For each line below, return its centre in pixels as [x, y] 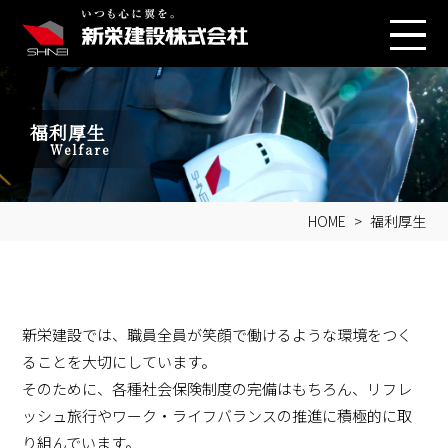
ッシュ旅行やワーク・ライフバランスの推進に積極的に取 [217, 415]
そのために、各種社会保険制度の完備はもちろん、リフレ [217, 388]
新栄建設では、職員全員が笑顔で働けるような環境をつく [217, 334]
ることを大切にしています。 [119, 361]
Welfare [80, 149]
